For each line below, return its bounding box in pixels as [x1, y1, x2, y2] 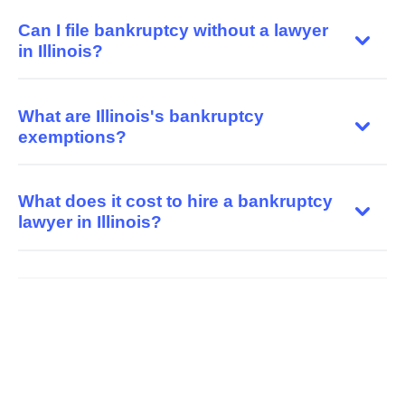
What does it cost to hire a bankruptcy [18, 192, 333, 212]
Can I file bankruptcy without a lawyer [18, 20, 328, 40]
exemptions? [18, 127, 127, 146]
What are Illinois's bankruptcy [18, 106, 264, 126]
